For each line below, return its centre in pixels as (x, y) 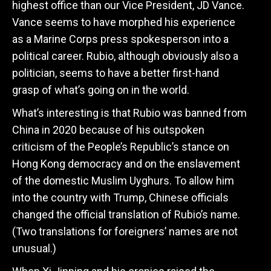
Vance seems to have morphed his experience (124, 22)
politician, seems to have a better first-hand (116, 73)
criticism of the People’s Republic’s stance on (121, 147)
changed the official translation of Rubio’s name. (126, 214)
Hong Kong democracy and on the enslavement (126, 164)
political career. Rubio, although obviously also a (125, 56)
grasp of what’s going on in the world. (101, 90)
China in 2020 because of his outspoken (108, 130)
